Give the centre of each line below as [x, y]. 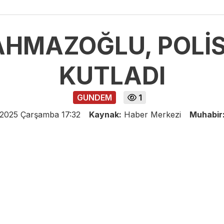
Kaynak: [105, 115]
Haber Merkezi [154, 115]
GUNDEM [94, 98]
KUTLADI [112, 76]
